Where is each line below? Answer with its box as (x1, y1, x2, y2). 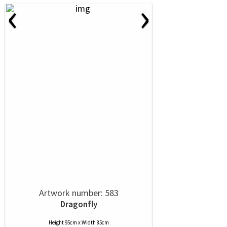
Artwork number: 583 (39, 187, 119, 199)
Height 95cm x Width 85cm (48, 219, 109, 226)
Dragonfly (60, 199, 97, 210)
